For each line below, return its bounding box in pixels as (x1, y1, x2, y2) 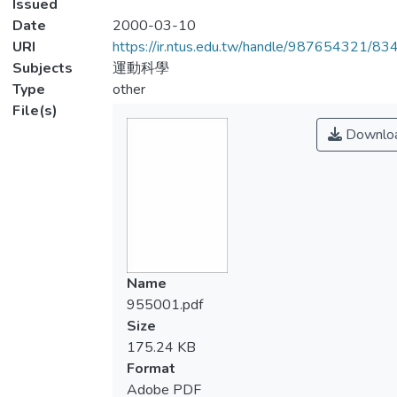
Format (126, 359, 175, 378)
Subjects (12, 58, 73, 78)
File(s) (12, 101, 58, 121)
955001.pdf (126, 295, 203, 315)
